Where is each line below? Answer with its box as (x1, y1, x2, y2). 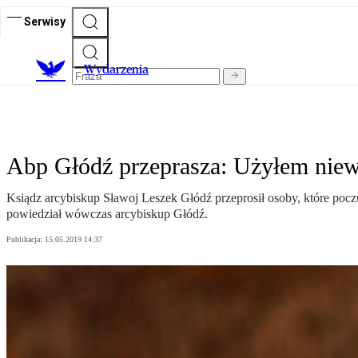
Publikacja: (6, 235, 45, 245)
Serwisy (24, 14, 66, 28)
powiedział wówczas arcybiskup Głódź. (6, 207, 208, 221)
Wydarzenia (84, 62, 149, 78)
